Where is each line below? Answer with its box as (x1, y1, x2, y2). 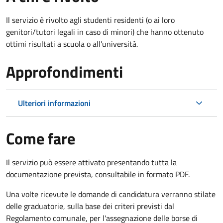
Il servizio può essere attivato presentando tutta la (6, 156, 177, 168)
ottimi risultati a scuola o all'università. (6, 37, 138, 50)
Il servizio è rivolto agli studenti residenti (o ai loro (6, 13, 175, 26)
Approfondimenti (6, 59, 123, 84)
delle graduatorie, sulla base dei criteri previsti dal (6, 200, 174, 212)
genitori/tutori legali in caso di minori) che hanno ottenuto (6, 25, 204, 38)
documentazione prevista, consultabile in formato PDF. (6, 168, 190, 180)
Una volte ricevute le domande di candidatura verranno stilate (6, 188, 216, 200)
